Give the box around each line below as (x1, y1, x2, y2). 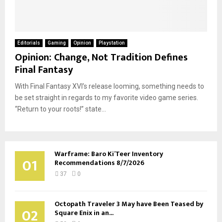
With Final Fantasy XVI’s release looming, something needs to (15, 82, 204, 90)
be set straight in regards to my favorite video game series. (15, 93, 198, 102)
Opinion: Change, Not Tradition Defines (15, 49, 188, 66)
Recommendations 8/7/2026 (55, 157, 144, 168)
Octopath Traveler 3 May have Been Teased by (55, 198, 203, 210)
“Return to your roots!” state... (15, 105, 106, 113)
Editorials (17, 40, 40, 46)
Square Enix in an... (55, 207, 113, 219)
